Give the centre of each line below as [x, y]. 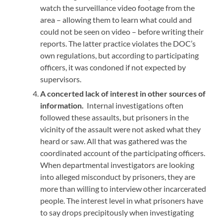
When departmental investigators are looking [117, 165]
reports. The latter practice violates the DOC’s [118, 43]
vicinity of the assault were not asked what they [121, 129]
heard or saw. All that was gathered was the [114, 141]
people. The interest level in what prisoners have [122, 200]
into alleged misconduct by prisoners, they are [118, 176]
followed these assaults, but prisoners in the [115, 117]
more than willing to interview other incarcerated [123, 188]
